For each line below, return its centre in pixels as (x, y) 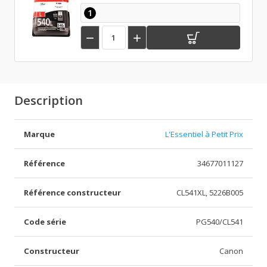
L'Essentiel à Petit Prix (204, 134)
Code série (45, 222)
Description (49, 100)
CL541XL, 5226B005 (210, 193)
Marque (39, 134)
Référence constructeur (72, 193)
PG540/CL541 (220, 222)
